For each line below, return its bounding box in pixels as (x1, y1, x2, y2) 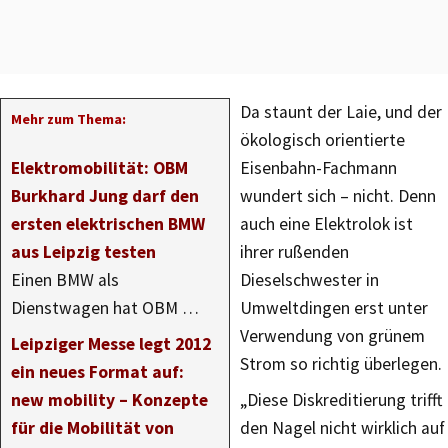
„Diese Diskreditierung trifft (240, 389, 442, 411)
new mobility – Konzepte (11, 389, 208, 411)
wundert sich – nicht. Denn (240, 185, 436, 207)
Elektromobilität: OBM (11, 157, 188, 179)
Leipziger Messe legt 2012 (11, 333, 211, 355)
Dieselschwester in (240, 269, 379, 291)
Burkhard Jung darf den (11, 185, 199, 207)
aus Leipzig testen (11, 241, 156, 263)
